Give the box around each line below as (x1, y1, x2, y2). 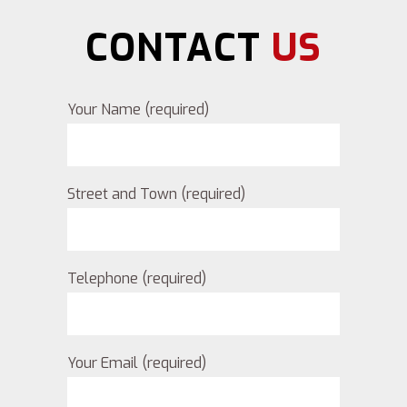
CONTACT (85, 23, 272, 74)
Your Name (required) (67, 100, 209, 120)
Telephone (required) (67, 269, 206, 289)
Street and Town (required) (67, 184, 245, 204)
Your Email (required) (67, 353, 206, 373)
